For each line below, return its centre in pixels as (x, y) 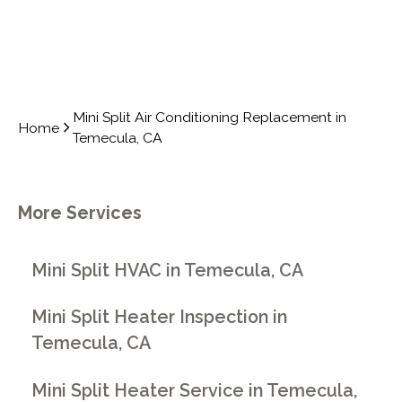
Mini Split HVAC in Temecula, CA (168, 270)
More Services (79, 214)
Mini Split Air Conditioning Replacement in (210, 118)
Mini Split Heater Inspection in (160, 318)
